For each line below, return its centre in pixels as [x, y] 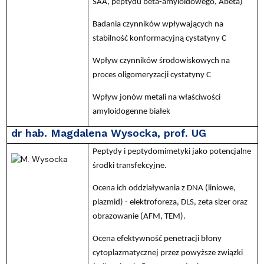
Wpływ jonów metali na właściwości [156, 97]
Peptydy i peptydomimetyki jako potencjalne [171, 151]
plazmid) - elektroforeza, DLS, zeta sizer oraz [170, 202]
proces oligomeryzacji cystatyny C [151, 75]
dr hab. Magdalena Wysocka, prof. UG [108, 133]
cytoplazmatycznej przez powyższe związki [167, 253]
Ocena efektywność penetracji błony [157, 239]
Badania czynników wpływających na [158, 24]
